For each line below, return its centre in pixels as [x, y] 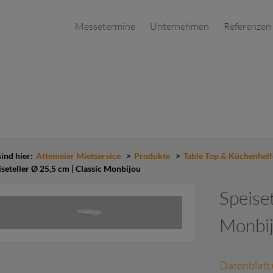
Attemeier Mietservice [78, 156]
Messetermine [105, 26]
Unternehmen [179, 26]
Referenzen [247, 26]
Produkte [152, 156]
